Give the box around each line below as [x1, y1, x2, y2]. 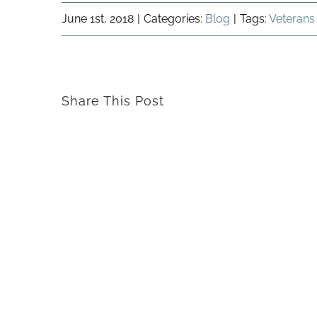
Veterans [269, 12, 315, 25]
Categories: [144, 12, 205, 25]
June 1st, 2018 [62, 12, 134, 25]
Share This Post [62, 93, 164, 108]
